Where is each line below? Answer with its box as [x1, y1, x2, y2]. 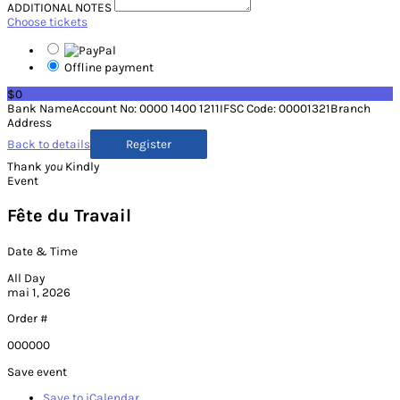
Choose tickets [7, 13, 87, 29]
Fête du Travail [7, 205, 131, 227]
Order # [7, 311, 48, 326]
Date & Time [7, 244, 78, 259]
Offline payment [62, 60, 154, 75]
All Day [7, 270, 45, 285]
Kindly [62, 159, 99, 174]
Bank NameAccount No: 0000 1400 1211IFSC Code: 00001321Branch [7, 101, 371, 116]
